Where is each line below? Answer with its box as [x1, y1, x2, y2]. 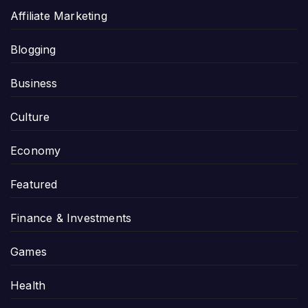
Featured [10, 177, 58, 192]
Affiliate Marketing [10, 9, 107, 23]
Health [10, 278, 46, 293]
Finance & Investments [10, 211, 132, 225]
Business [10, 76, 58, 91]
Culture [10, 110, 50, 124]
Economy [10, 144, 61, 158]
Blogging [10, 43, 56, 57]
